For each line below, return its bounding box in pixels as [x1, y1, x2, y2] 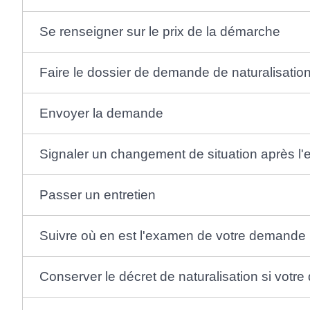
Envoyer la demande [39, 106, 163, 120]
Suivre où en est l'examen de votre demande [39, 228, 306, 243]
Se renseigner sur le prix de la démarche [39, 24, 280, 39]
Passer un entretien [39, 188, 156, 202]
